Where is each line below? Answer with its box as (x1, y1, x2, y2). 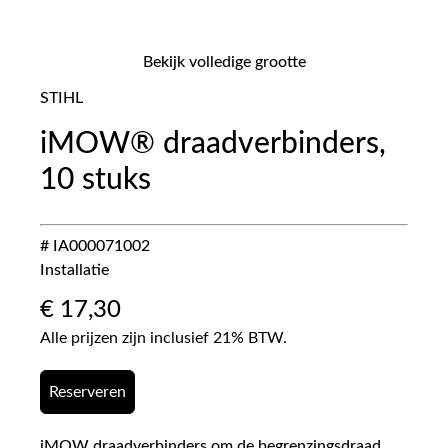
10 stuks (40, 165, 151, 195)
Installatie (40, 262, 109, 278)
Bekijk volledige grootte (142, 54, 306, 70)
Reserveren (49, 384, 126, 400)
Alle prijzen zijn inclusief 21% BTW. (40, 330, 287, 346)
